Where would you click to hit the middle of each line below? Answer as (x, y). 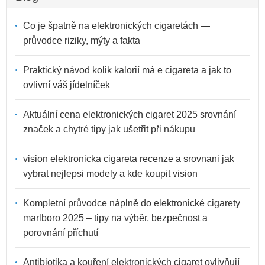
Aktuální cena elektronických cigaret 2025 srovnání (130, 114)
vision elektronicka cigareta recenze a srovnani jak (129, 159)
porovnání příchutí (61, 232)
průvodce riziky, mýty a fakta (82, 40)
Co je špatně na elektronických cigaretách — (117, 25)
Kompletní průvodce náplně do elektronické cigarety (132, 203)
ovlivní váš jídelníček (67, 85)
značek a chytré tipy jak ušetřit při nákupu (109, 129)
